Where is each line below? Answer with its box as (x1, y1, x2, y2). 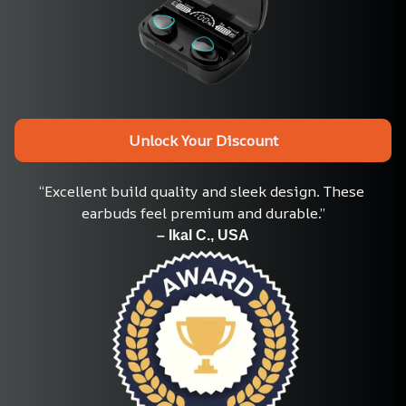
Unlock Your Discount (128, 130, 278, 150)
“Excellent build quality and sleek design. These (38, 181, 364, 202)
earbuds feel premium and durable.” (81, 203, 325, 224)
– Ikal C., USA (157, 227, 249, 244)
